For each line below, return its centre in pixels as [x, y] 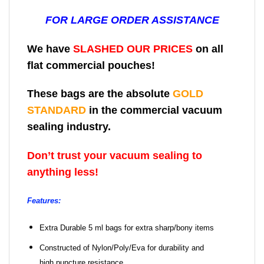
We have [50, 49]
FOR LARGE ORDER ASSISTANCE [132, 20]
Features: [44, 201]
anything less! [63, 172]
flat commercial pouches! [91, 65]
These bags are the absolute [100, 94]
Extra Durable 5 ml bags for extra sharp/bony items [126, 227]
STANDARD [58, 110]
